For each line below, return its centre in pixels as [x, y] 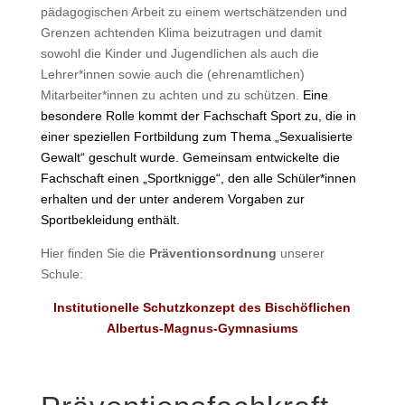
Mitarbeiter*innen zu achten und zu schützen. [171, 95]
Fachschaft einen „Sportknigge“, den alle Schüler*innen [198, 178]
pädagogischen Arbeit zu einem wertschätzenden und [193, 12]
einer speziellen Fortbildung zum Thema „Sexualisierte [196, 137]
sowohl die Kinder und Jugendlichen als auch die [179, 53]
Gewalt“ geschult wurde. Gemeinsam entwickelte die [190, 157]
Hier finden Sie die [94, 253]
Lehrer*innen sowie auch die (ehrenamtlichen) [172, 74]
